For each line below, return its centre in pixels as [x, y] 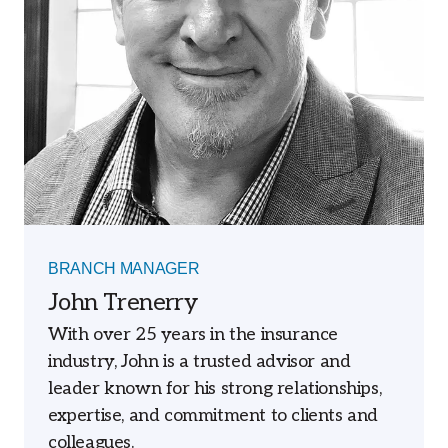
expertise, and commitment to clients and [213, 415]
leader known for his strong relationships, [215, 388]
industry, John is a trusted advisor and [199, 361]
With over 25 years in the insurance [193, 334]
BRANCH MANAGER [124, 268]
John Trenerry [123, 302]
